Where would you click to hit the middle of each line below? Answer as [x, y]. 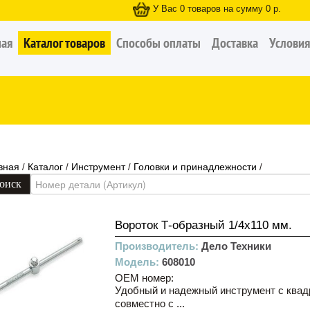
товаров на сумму [225, 9]
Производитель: [158, 246]
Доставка [235, 43]
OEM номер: [144, 278]
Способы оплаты [158, 43]
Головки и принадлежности [195, 167]
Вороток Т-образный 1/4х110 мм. [203, 225]
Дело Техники [236, 246]
